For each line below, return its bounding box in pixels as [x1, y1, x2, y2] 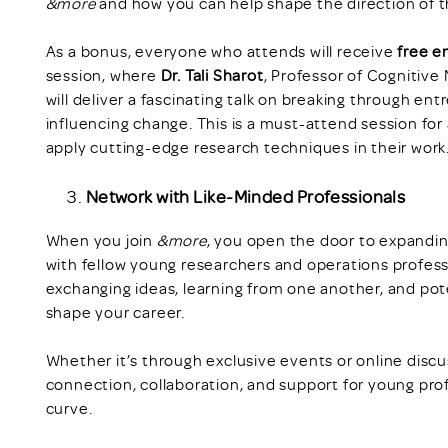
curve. [45, 397, 93, 418]
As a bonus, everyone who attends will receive [45, 41, 398, 62]
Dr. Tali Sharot [160, 65, 264, 86]
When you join [45, 229, 157, 250]
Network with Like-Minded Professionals [85, 185, 406, 208]
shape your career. [45, 301, 186, 322]
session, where [45, 65, 161, 86]
